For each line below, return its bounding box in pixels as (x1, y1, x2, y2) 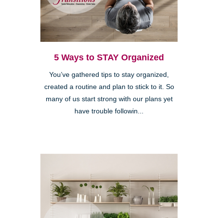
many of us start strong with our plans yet (45, 95, 173, 103)
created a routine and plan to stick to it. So (44, 83, 174, 91)
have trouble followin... (74, 108, 144, 115)
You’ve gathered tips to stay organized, (49, 71, 169, 79)
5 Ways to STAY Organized (54, 53, 164, 63)
